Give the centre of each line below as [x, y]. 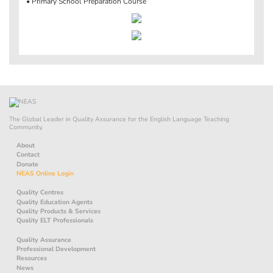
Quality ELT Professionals [55, 221]
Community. [26, 127]
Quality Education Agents [55, 202]
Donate [27, 164]
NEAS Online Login [45, 174]
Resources [32, 258]
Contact [28, 155]
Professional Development [56, 249]
